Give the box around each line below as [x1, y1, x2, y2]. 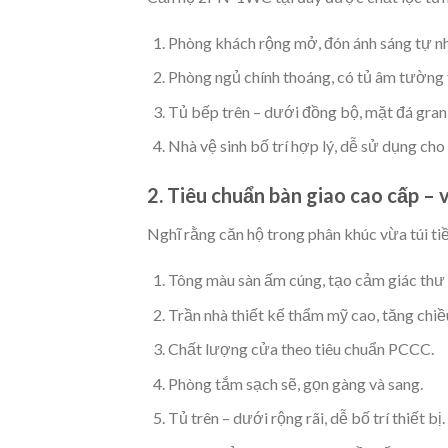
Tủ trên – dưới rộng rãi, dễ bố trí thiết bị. [167, 408, 445, 428]
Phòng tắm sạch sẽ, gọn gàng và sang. [167, 373, 423, 393]
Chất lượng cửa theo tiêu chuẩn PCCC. [167, 339, 434, 359]
